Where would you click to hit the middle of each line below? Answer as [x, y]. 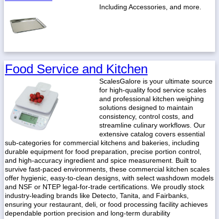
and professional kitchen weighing [152, 99]
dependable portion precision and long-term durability [88, 213]
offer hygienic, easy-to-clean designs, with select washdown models [109, 178]
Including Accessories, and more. [150, 7]
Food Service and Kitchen [76, 69]
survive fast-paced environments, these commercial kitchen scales [107, 169]
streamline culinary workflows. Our [152, 125]
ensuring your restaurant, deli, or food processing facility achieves [106, 204]
